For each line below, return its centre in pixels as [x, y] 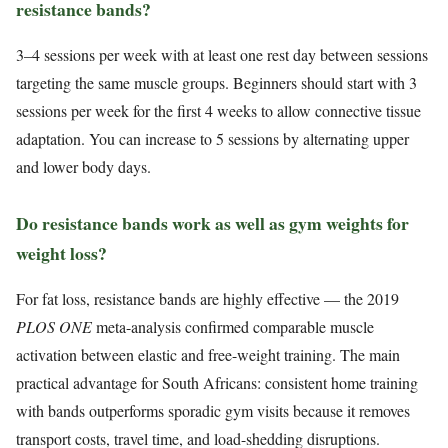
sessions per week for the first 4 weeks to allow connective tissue [218, 111]
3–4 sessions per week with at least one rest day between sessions [222, 55]
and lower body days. [83, 167]
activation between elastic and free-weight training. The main [208, 355]
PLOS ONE [54, 327]
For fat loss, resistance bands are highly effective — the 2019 [207, 299]
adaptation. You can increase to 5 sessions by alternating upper [212, 139]
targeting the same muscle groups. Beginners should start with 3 [216, 83]
